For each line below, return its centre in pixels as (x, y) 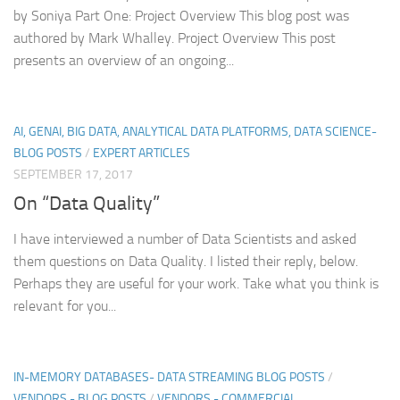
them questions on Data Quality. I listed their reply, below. (186, 261)
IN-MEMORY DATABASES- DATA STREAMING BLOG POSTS (169, 377)
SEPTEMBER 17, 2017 (73, 174)
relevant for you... (65, 305)
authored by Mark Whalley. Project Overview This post (175, 37)
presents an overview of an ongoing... (124, 60)
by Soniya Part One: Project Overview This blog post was (181, 15)
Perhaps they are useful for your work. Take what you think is (196, 283)
